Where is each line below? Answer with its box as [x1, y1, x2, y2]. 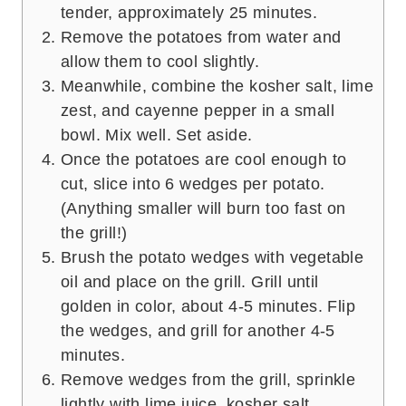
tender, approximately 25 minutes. [61, 4, 318, 23]
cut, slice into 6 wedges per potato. [61, 175, 325, 194]
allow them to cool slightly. [61, 53, 260, 72]
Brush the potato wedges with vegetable [61, 248, 364, 267]
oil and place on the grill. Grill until [61, 273, 319, 292]
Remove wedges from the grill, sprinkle [61, 371, 356, 390]
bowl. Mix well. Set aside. [61, 126, 253, 145]
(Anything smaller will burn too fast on [61, 199, 346, 218]
